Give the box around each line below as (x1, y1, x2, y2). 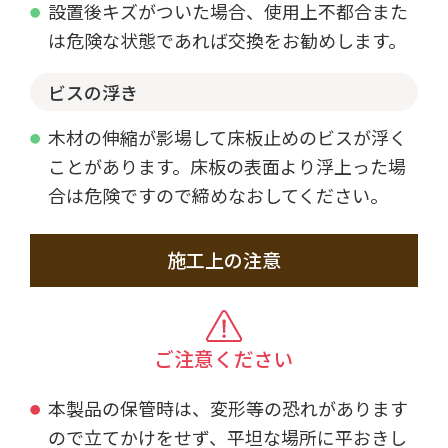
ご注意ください (154, 344, 294, 374)
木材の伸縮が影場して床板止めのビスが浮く (47, 123, 407, 150)
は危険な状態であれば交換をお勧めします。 (47, 27, 406, 54)
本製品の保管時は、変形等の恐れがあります (47, 395, 408, 422)
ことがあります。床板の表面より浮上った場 (47, 152, 406, 179)
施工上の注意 (167, 245, 281, 274)
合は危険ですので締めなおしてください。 (47, 181, 388, 208)
